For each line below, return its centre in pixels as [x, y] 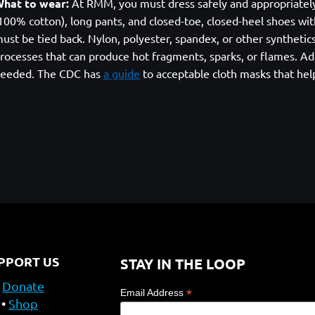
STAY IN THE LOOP [183, 264]
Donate [23, 286]
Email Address [154, 292]
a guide [122, 73]
